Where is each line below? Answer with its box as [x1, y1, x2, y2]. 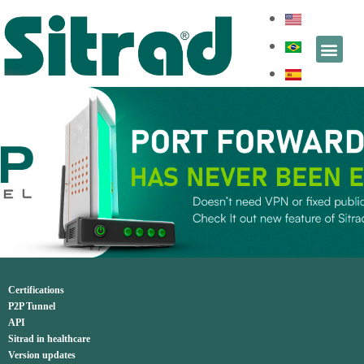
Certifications [8, 284, 64, 296]
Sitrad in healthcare [8, 333, 90, 344]
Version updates [8, 349, 76, 361]
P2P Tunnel [8, 301, 55, 312]
